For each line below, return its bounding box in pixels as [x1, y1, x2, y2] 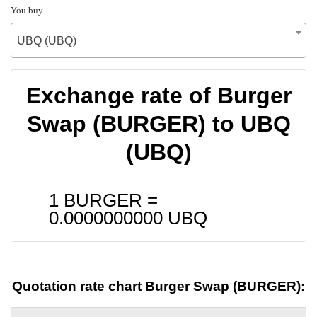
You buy [11, 4, 43, 16]
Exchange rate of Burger [25, 82, 292, 108]
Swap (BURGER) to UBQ [26, 110, 291, 137]
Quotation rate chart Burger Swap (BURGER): [12, 279, 305, 294]
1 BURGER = [49, 190, 158, 210]
